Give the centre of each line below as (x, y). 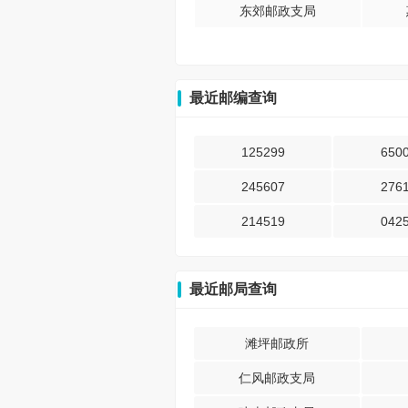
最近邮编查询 (233, 98)
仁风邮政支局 (277, 378)
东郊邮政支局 (277, 11)
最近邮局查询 (233, 289)
